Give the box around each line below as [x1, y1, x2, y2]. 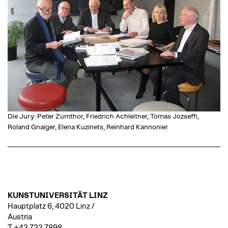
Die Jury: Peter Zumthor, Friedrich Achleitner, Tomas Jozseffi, [8, 113, 199, 121]
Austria [8, 213, 34, 221]
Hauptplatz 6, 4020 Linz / [8, 203, 95, 211]
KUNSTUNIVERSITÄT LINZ [8, 192, 108, 200]
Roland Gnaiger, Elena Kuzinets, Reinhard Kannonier [8, 124, 168, 131]
